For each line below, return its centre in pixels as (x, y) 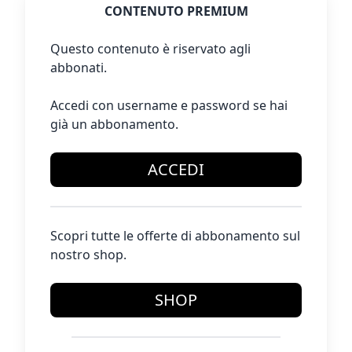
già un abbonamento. (114, 125)
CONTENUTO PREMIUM (176, 11)
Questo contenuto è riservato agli (150, 49)
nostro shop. (88, 255)
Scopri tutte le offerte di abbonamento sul (175, 236)
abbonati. (79, 68)
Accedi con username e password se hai (169, 106)
